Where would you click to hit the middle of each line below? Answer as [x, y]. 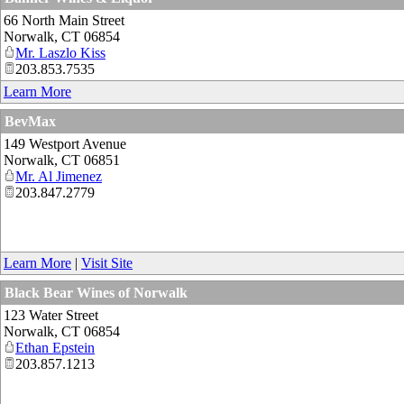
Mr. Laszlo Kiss [60, 52]
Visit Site [107, 262]
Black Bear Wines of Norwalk [96, 292]
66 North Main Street [64, 20]
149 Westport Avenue [65, 143]
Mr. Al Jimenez [59, 176]
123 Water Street [51, 315]
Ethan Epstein [55, 347]
